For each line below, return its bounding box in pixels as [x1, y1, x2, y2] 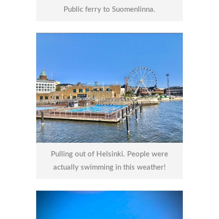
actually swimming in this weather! [53, 164, 166, 172]
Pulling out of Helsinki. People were [51, 151, 168, 158]
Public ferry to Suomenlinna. [64, 6, 155, 14]
